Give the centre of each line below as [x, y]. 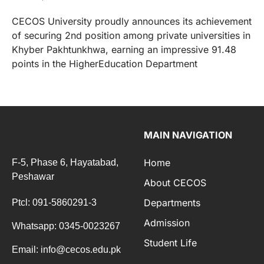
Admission [167, 223]
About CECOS [175, 183]
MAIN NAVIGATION [188, 135]
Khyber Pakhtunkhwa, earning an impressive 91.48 [124, 49]
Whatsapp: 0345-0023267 [66, 226]
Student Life [170, 243]
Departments [172, 203]
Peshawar [33, 176]
